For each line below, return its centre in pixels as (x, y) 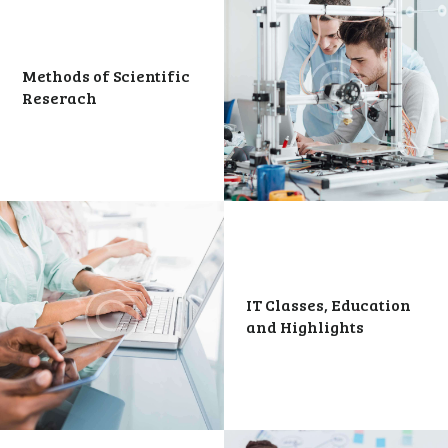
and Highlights (305, 326)
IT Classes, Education (329, 304)
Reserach (60, 97)
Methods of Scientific (106, 75)
